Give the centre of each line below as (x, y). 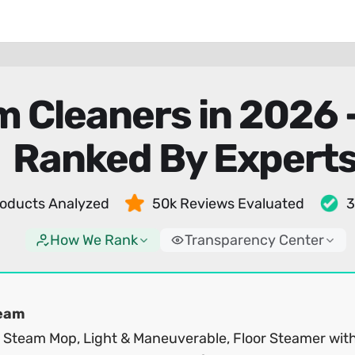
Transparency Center (254, 240)
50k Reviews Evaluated (228, 204)
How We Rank (94, 240)
